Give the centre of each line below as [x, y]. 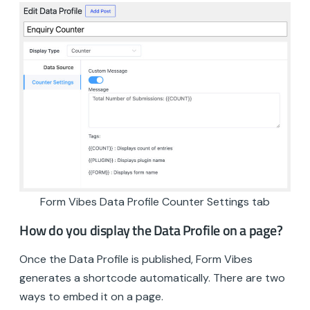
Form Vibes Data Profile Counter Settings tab [155, 201]
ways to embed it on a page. [91, 296]
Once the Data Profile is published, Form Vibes [136, 259]
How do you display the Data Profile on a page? [151, 230]
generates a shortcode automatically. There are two [152, 277]
